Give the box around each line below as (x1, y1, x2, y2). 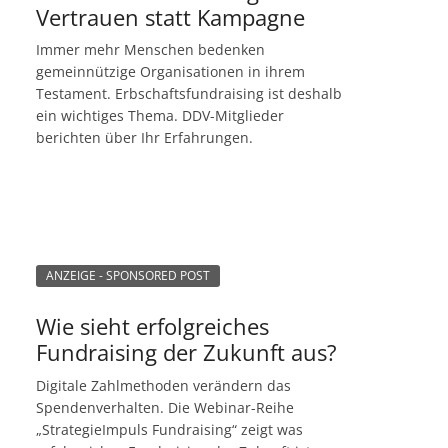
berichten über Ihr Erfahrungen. (36, 128, 253, 148)
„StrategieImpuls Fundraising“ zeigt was (36, 419, 303, 439)
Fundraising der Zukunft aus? (36, 336, 337, 367)
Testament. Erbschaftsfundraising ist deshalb (36, 84, 342, 104)
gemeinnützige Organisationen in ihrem (36, 62, 305, 82)
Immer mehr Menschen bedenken (36, 40, 265, 60)
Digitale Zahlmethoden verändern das (36, 375, 291, 395)
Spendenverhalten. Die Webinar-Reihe (36, 397, 294, 417)
